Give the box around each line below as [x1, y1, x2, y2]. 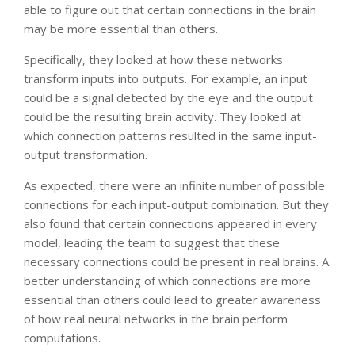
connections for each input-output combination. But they [24, 196, 329, 212]
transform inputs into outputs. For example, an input [24, 70, 307, 86]
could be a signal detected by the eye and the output [24, 89, 313, 105]
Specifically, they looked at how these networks [24, 51, 283, 67]
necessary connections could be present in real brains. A [24, 253, 329, 269]
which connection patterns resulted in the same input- [24, 127, 317, 143]
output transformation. [24, 146, 147, 162]
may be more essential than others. [24, 20, 218, 36]
